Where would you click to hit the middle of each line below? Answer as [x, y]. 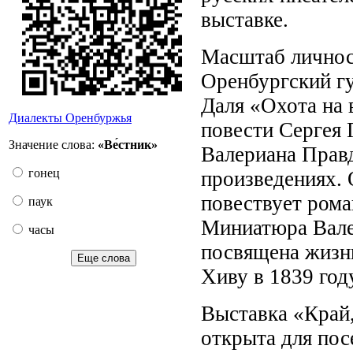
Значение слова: [53, 145]
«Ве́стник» [128, 145]
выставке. [245, 19]
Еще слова [103, 258]
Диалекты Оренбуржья [70, 118]
